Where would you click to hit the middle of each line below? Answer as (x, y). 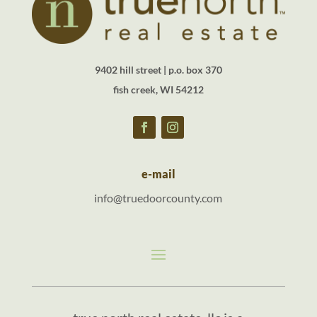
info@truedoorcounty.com (158, 197)
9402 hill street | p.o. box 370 (158, 69)
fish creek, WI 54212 (158, 89)
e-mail (158, 173)
